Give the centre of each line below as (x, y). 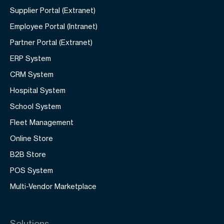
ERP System (30, 58)
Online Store (31, 138)
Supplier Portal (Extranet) (53, 10)
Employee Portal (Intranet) (54, 26)
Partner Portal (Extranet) (51, 42)
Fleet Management (42, 122)
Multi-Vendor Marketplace (53, 186)
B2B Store (28, 154)
